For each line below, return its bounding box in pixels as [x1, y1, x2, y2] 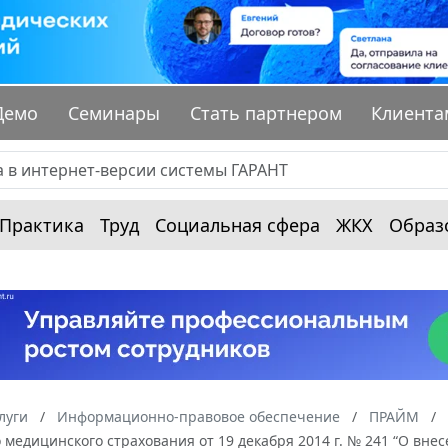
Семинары [68, 101, 161, 126]
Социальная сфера [155, 213, 320, 238]
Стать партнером [189, 101, 342, 126]
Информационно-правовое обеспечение [57, 407, 340, 427]
